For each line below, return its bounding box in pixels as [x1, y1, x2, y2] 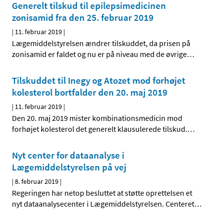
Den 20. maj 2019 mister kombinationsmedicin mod [12, 113, 182, 123]
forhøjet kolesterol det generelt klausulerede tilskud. [12, 124, 187, 134]
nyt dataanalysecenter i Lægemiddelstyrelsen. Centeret [12, 199, 194, 209]
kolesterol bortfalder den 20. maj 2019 [12, 86, 167, 99]
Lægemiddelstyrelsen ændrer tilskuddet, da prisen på [12, 38, 190, 49]
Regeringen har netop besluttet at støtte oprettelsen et [12, 188, 192, 198]
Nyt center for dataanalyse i [12, 149, 124, 162]
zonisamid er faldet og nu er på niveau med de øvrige [12, 49, 187, 59]
